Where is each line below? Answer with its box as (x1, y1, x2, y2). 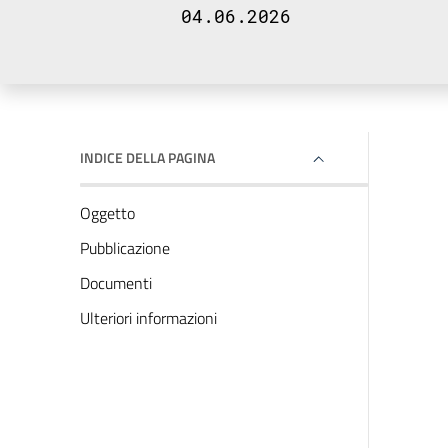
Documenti (80, 271, 152, 295)
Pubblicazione (80, 236, 170, 260)
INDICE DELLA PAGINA (80, 147, 215, 168)
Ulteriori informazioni (80, 306, 217, 330)
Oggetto (80, 201, 135, 225)
